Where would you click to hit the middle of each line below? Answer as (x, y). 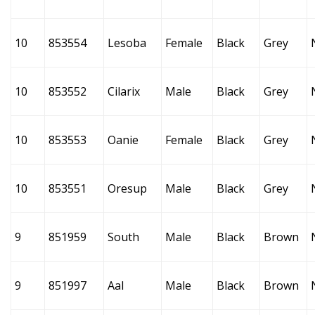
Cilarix (124, 91)
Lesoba (127, 43)
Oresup (127, 188)
